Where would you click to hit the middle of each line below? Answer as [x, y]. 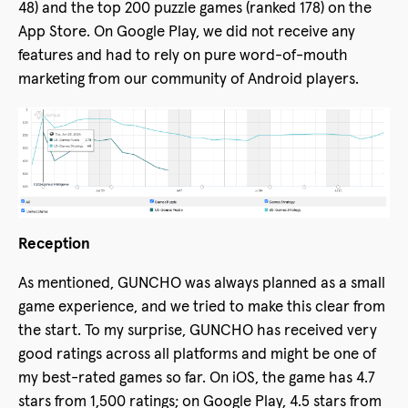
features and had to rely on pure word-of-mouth [183, 56]
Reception [54, 245]
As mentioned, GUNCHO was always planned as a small [202, 284]
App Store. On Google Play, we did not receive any [187, 32]
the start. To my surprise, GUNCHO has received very [198, 331]
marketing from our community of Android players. [189, 79]
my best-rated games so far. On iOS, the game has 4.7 [197, 379]
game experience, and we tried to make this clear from [202, 308]
